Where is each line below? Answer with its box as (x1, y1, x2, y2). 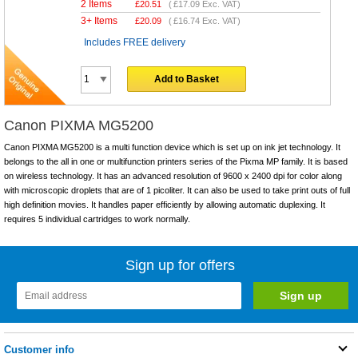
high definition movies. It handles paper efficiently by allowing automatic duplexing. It (4, 200, 325, 210)
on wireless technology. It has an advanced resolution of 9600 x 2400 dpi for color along (4, 171, 342, 181)
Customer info (4, 344, 74, 356)
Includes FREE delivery (84, 37, 186, 49)
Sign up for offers (125, 257, 236, 274)
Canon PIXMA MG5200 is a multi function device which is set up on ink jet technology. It (4, 142, 340, 153)
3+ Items (81, 15, 118, 27)
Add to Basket (154, 74, 220, 86)
